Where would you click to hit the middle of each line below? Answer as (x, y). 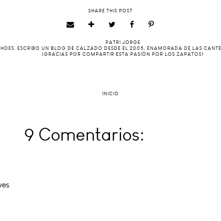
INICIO (110, 93)
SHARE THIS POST (110, 11)
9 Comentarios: (84, 134)
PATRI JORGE (123, 42)
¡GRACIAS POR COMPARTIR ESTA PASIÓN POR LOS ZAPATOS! (123, 54)
